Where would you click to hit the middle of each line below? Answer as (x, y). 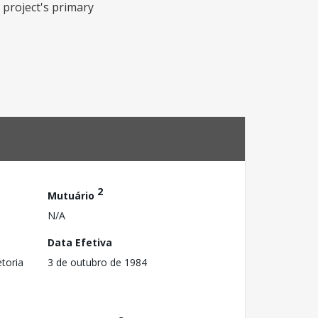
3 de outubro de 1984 (97, 262)
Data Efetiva (80, 242)
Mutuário (72, 195)
